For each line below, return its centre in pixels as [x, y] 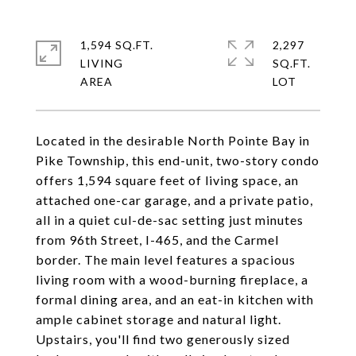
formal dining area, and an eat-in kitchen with [175, 299]
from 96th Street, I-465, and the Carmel [157, 240]
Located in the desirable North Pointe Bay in [173, 140]
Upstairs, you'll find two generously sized [163, 339]
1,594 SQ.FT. [117, 45]
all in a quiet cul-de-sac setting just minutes [170, 220]
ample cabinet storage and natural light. [159, 319]
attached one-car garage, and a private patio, [174, 200]
